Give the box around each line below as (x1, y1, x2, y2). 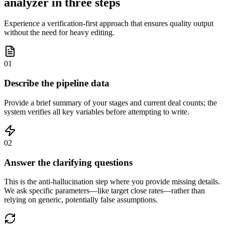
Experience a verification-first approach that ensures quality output (4, 19, 213, 28)
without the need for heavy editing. (4, 28, 115, 37)
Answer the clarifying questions (4, 157, 133, 168)
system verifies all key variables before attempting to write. (4, 107, 189, 116)
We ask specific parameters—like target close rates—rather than (4, 186, 205, 195)
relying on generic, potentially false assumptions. (4, 195, 158, 204)
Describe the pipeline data (4, 78, 109, 89)
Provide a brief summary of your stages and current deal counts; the (4, 98, 217, 107)
